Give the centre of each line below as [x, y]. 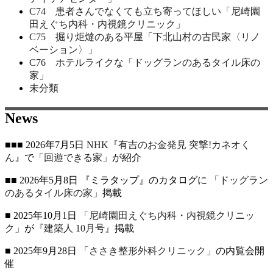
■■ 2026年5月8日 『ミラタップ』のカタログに [107, 180]
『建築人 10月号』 [74, 228]
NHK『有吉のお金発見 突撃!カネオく [168, 144]
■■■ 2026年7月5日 [46, 144]
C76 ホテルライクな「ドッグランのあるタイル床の [145, 62]
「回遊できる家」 [73, 157]
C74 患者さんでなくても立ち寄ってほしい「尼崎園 [145, 11]
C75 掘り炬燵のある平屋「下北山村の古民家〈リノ [145, 37]
